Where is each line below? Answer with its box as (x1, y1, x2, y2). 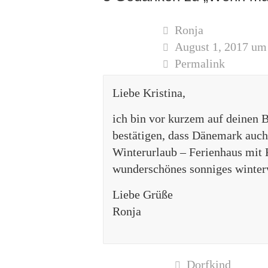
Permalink (175, 56, 225, 70)
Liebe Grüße (112, 187, 173, 201)
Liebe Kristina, (112, 86, 185, 99)
